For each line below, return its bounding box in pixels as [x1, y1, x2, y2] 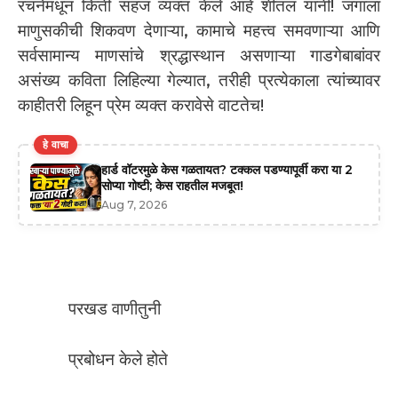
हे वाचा [43, 137, 69, 151]
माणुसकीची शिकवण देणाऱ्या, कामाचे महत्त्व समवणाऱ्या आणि [18, 20, 380, 42]
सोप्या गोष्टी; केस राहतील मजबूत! [101, 177, 243, 194]
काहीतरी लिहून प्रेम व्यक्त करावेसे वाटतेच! [18, 95, 264, 116]
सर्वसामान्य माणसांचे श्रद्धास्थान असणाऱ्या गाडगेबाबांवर [18, 45, 380, 67]
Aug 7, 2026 [101, 197, 167, 211]
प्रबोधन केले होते [68, 348, 168, 370]
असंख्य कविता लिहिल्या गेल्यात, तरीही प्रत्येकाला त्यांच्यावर [18, 70, 380, 92]
